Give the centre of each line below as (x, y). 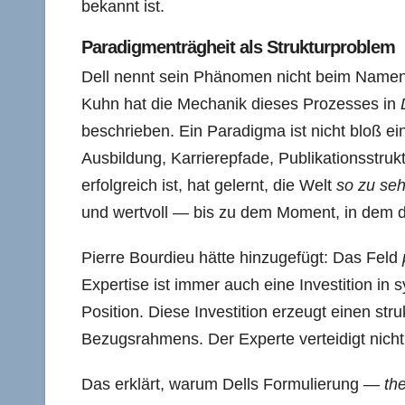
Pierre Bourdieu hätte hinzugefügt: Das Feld (242, 258)
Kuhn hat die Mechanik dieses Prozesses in (241, 104)
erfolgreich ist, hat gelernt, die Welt (209, 185)
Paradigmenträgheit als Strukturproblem (238, 47)
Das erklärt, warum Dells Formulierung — (233, 384)
